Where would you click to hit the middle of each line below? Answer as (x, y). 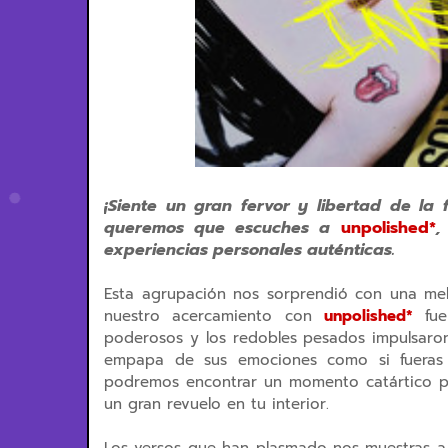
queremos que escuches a (217, 228)
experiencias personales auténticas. (249, 250)
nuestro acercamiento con (214, 316)
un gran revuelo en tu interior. (216, 404)
